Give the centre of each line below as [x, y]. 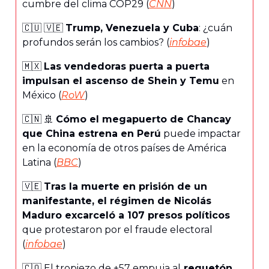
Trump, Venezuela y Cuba [132, 28]
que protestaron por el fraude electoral [117, 229]
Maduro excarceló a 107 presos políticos [126, 215]
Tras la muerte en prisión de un [125, 186]
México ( [42, 95]
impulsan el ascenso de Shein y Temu [121, 80]
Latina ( [39, 162]
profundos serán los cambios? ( [96, 42]
